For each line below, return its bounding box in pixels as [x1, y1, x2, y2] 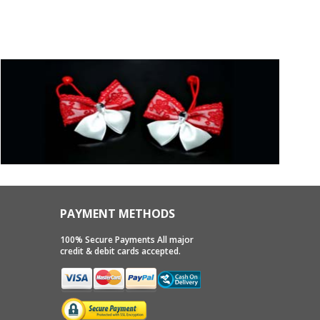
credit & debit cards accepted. [59, 244, 181, 257]
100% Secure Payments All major [59, 233, 194, 246]
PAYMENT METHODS [59, 205, 175, 221]
